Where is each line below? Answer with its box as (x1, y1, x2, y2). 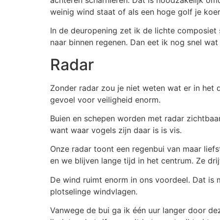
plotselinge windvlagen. (50, 186, 137, 196)
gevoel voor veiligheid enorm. (50, 94, 161, 105)
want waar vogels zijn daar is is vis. (50, 125, 182, 136)
